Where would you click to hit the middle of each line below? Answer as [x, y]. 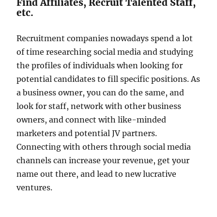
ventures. [35, 187]
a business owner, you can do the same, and [101, 92]
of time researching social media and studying [105, 52]
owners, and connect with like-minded [92, 119]
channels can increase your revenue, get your [103, 160]
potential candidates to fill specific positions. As [108, 79]
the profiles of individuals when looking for [100, 65]
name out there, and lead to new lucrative [97, 174]
